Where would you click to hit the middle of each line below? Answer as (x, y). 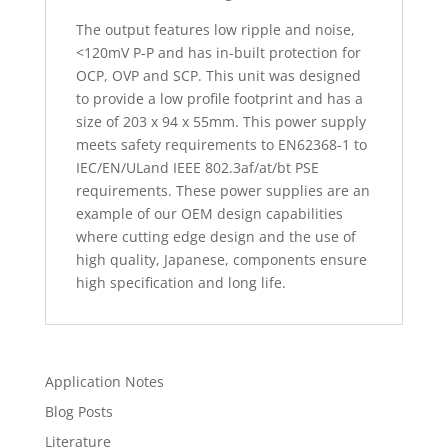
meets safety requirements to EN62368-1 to (221, 145)
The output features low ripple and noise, (215, 30)
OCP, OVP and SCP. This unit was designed (218, 76)
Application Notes (104, 382)
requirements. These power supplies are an (222, 191)
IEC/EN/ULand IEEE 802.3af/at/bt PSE (197, 168)
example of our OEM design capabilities (209, 214)
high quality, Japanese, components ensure (221, 260)
